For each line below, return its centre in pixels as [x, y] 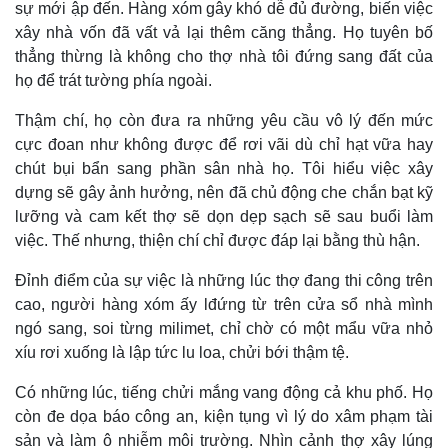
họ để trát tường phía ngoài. [113, 81]
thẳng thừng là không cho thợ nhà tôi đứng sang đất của [224, 57]
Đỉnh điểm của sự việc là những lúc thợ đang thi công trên [224, 281]
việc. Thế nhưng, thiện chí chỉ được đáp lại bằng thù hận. [217, 241]
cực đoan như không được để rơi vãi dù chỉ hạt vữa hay [224, 145]
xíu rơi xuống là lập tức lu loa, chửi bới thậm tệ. [182, 353]
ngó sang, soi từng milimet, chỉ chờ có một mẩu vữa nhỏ [224, 329]
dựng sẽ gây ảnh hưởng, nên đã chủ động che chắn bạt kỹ [224, 193]
